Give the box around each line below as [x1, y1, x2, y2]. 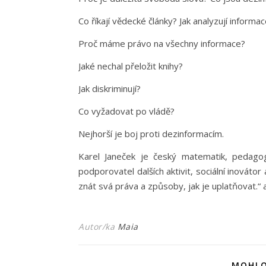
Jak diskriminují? [78, 82, 141, 94]
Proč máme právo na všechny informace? [78, 37, 245, 49]
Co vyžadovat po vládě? [78, 104, 175, 117]
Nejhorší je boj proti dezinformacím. [78, 127, 224, 140]
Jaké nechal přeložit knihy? [78, 59, 183, 72]
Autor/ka [78, 220, 118, 232]
